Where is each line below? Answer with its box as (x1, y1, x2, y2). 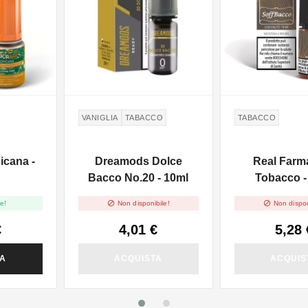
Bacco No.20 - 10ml (88, 171, 189, 184)
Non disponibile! (118, 199, 170, 208)
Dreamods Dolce (94, 155, 182, 167)
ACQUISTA (114, 254, 163, 264)
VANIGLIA (81, 113, 118, 122)
